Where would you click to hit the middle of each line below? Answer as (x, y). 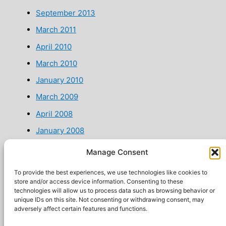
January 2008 (60, 130)
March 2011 (56, 30)
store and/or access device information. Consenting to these (99, 181)
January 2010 (60, 80)
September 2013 (66, 13)
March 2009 (57, 97)
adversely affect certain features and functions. (81, 209)
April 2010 (54, 46)
